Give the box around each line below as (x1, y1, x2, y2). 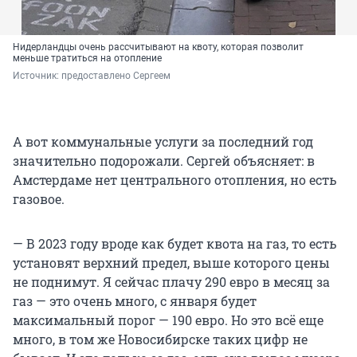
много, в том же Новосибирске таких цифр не (13, 330, 308, 347)
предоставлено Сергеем (61, 69, 171, 81)
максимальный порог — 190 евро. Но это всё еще (13, 311, 324, 328)
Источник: (13, 69, 61, 81)
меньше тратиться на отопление (13, 52, 162, 64)
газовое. (13, 190, 65, 207)
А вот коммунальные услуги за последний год (13, 132, 313, 150)
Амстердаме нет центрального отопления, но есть (13, 171, 336, 188)
